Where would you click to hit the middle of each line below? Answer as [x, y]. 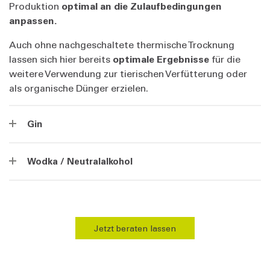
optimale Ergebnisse [161, 58]
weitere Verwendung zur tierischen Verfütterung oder [128, 73]
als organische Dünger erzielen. [80, 87]
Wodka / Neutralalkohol [80, 161]
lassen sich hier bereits [61, 58]
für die [225, 58]
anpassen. [34, 20]
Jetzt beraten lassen [135, 228]
